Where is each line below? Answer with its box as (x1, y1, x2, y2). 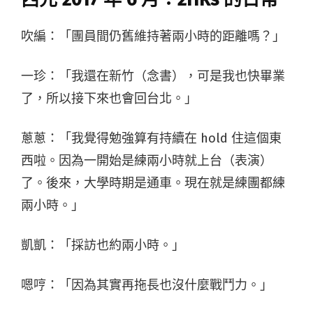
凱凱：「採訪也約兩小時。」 (21, 237, 184, 253)
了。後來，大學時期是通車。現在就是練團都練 (21, 175, 285, 191)
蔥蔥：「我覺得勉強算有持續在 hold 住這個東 (21, 130, 282, 146)
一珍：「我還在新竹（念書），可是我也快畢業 (21, 68, 285, 84)
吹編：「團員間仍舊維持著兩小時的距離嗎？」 (21, 28, 285, 44)
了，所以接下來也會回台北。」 (21, 90, 197, 106)
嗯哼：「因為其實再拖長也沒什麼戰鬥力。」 (21, 277, 272, 293)
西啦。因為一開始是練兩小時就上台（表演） (21, 152, 272, 168)
